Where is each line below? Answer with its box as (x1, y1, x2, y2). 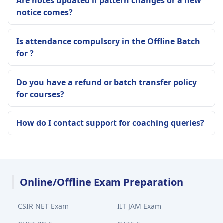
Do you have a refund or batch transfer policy (16, 77, 197, 88)
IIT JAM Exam (117, 201, 161, 211)
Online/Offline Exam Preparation (20, 175, 183, 189)
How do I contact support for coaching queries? (16, 117, 204, 128)
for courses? (16, 89, 64, 100)
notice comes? (16, 7, 73, 18)
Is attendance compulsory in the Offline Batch (16, 36, 200, 47)
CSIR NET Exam (18, 201, 69, 211)
